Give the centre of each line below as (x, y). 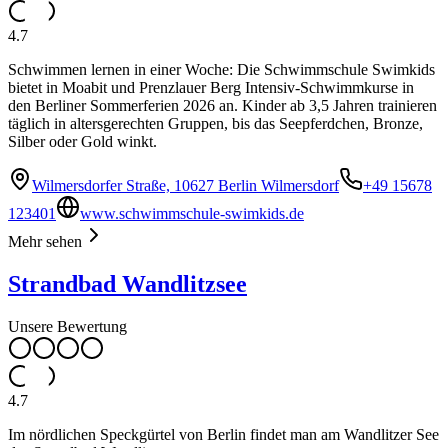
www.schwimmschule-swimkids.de (192, 214)
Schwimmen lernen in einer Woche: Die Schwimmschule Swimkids (221, 70)
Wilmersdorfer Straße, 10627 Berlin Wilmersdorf (185, 186)
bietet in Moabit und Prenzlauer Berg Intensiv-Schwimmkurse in (211, 88)
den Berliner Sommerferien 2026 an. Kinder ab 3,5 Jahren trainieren (222, 106)
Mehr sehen (45, 242)
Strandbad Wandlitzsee (127, 284)
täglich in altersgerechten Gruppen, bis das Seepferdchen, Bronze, (215, 124)
